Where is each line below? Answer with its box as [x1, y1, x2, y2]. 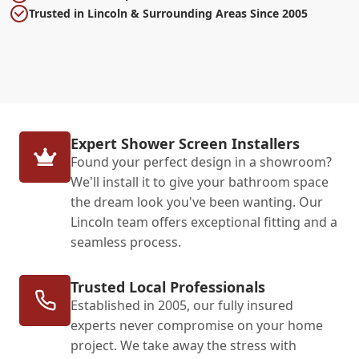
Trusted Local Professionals [71, 276, 265, 296]
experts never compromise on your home [71, 316, 323, 334]
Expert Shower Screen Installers [71, 133, 300, 153]
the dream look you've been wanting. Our [71, 192, 323, 211]
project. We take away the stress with [71, 336, 296, 354]
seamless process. [71, 232, 181, 251]
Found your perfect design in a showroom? [71, 152, 332, 171]
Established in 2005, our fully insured [71, 296, 293, 314]
